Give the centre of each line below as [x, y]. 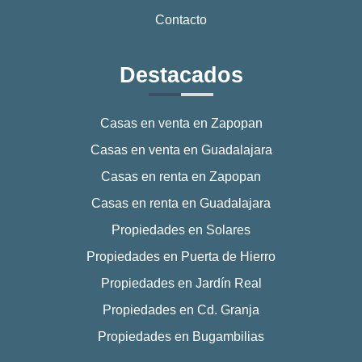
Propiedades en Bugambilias [181, 336]
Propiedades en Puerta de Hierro [181, 256]
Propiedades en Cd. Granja [181, 309]
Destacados [181, 75]
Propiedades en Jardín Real [181, 283]
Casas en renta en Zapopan [181, 176]
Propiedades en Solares [181, 229]
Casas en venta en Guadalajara [181, 149]
